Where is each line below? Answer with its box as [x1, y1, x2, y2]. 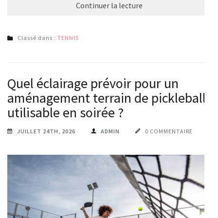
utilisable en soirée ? [7, 103, 124, 121]
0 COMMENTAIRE [145, 127, 193, 135]
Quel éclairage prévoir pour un [7, 74, 179, 92]
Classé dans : [18, 34, 57, 41]
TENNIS [57, 34, 79, 41]
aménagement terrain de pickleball [7, 89, 206, 107]
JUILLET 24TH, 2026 [17, 127, 75, 135]
